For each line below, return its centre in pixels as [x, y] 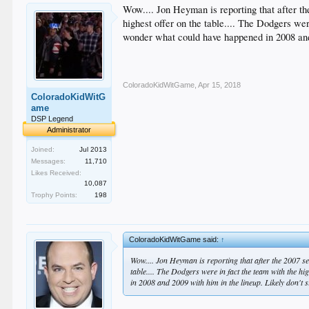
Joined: [43, 149]
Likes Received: [57, 173]
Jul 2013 [93, 149]
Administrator [69, 130]
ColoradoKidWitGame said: [175, 239]
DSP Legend [52, 119]
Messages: [49, 161]
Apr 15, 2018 [220, 85]
